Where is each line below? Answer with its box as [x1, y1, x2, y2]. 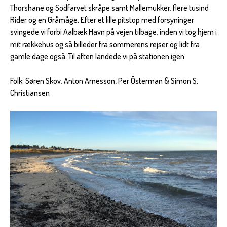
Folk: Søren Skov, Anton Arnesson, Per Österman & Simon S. [10, 75, 198, 86]
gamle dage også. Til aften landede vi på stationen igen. [10, 51, 186, 62]
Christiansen [10, 88, 50, 98]
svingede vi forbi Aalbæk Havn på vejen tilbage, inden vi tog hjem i [10, 27, 217, 37]
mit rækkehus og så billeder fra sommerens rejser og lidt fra [10, 39, 200, 50]
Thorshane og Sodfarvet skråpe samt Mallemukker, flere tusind [10, 3, 209, 13]
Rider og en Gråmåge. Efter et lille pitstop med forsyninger [10, 15, 194, 25]
